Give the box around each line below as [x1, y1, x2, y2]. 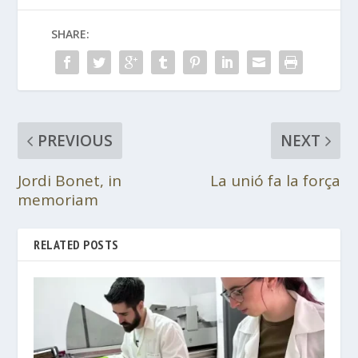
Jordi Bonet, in [18, 169, 122, 191]
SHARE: [51, 26, 89, 42]
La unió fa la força [209, 169, 340, 191]
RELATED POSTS [34, 236, 119, 253]
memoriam [18, 189, 99, 210]
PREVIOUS [38, 129, 113, 151]
